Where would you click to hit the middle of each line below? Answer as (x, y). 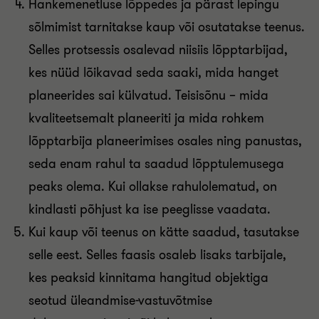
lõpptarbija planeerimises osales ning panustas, (165, 141)
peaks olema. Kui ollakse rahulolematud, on (153, 187)
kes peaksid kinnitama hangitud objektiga (148, 278)
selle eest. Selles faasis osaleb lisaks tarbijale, (157, 255)
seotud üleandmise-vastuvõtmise (120, 300)
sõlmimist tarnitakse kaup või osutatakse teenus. (167, 27)
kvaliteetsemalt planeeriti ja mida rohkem (146, 118)
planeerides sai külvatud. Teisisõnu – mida (148, 95)
